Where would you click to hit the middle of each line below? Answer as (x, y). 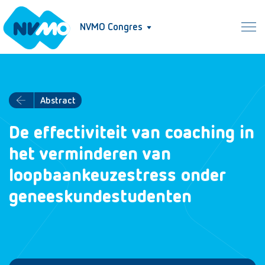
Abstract (58, 101)
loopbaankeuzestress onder (117, 176)
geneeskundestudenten (100, 198)
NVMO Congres (111, 28)
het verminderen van (90, 155)
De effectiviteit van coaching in (132, 134)
